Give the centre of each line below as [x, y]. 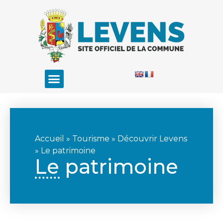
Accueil [50, 139]
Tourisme [91, 139]
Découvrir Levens [152, 139]
